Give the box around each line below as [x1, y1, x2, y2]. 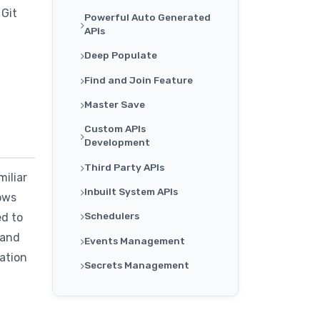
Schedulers [84, 210, 139, 222]
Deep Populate [84, 49, 157, 61]
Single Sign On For [84, 284, 174, 296]
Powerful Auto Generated [84, 11, 211, 24]
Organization [84, 297, 151, 309]
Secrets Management [84, 259, 189, 271]
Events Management [84, 234, 185, 246]
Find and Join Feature [84, 74, 193, 86]
